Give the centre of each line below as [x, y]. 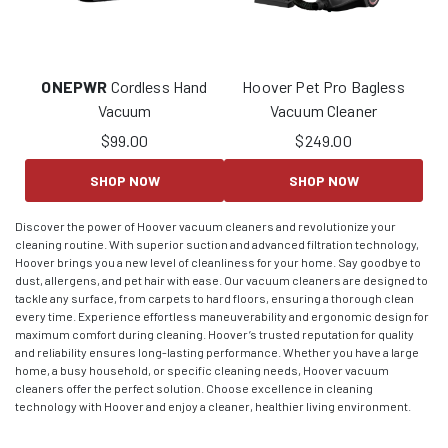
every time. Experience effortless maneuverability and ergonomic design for [222, 315]
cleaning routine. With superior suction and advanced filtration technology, [217, 243]
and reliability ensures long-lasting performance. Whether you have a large [217, 351]
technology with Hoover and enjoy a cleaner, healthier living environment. [213, 405]
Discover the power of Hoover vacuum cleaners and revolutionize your [205, 225]
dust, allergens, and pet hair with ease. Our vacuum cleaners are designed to [221, 279]
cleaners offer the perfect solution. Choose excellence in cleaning [194, 387]
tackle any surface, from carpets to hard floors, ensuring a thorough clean [214, 297]
